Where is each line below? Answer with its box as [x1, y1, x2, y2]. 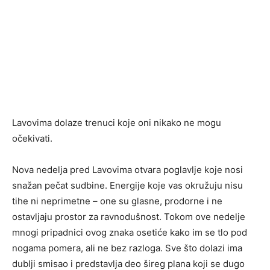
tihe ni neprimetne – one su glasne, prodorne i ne [12, 195, 222, 207]
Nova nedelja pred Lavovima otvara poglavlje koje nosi [12, 164, 243, 176]
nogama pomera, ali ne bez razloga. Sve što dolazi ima [12, 242, 242, 254]
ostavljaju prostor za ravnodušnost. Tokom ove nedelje [12, 211, 245, 223]
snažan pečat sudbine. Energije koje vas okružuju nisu [12, 180, 243, 192]
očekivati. [12, 133, 52, 145]
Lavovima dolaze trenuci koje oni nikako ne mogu [12, 117, 221, 129]
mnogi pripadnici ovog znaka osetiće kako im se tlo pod [12, 227, 247, 239]
